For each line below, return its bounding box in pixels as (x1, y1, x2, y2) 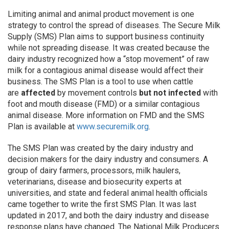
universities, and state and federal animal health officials (8, 188, 208, 198)
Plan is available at (8, 122, 77, 131)
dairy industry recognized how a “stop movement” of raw (8, 54, 209, 64)
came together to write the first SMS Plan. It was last (8, 199, 196, 209)
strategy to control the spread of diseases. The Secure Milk (8, 20, 220, 30)
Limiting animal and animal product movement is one (8, 9, 194, 19)
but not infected (139, 88, 201, 98)
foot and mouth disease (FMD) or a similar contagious (8, 99, 200, 109)
